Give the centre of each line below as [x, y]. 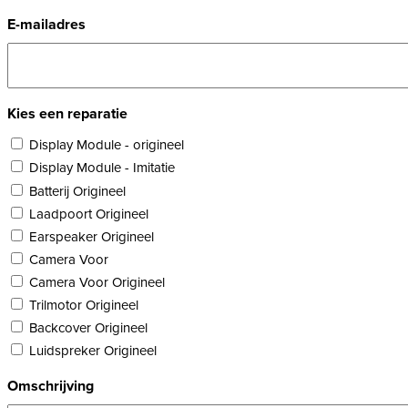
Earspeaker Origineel [92, 236]
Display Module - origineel [107, 145]
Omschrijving [51, 386]
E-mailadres [46, 25]
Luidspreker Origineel [93, 351]
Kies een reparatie [67, 114]
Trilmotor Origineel [84, 305]
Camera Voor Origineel [97, 282]
